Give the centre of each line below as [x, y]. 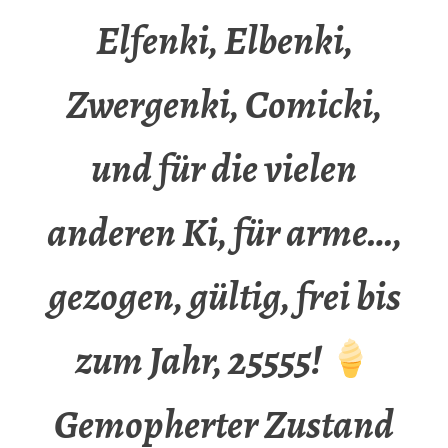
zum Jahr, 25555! [201, 361]
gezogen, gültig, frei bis [224, 297]
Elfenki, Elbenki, [224, 41]
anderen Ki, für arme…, [224, 233]
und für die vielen [224, 169]
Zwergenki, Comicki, [224, 105]
